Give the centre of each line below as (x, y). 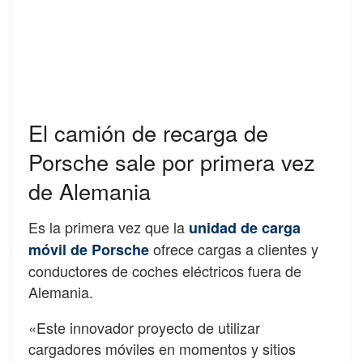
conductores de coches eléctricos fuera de (165, 271)
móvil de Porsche (89, 250)
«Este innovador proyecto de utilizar (144, 328)
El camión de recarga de (148, 132)
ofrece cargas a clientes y (236, 249)
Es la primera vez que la (109, 227)
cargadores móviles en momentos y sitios (162, 349)
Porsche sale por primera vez (172, 161)
